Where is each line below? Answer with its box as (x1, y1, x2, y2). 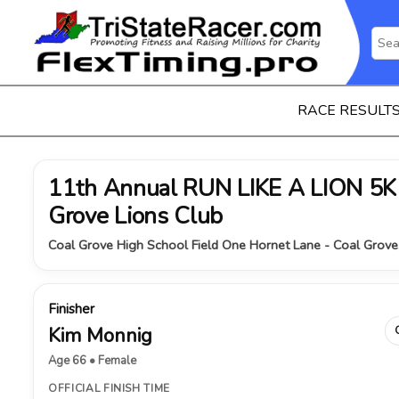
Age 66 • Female (48, 353, 136, 369)
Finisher (48, 300, 94, 318)
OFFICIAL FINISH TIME (48, 381, 170, 395)
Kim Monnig (48, 322, 152, 349)
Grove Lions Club (48, 200, 224, 232)
